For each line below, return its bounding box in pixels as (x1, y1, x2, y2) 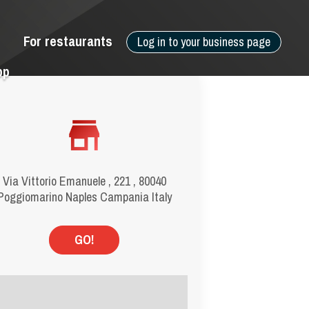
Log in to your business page (137, 33, 270, 50)
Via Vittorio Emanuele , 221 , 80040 (2, 172, 166, 190)
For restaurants (23, 32, 112, 50)
